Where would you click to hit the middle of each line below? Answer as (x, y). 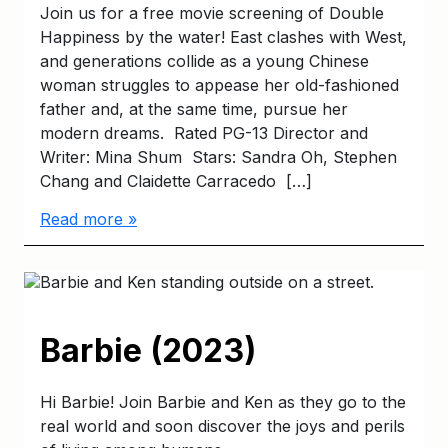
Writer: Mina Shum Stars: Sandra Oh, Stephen (218, 157)
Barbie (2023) (148, 350)
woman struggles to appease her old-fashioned (219, 85)
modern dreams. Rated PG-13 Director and (204, 133)
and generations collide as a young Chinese (204, 61)
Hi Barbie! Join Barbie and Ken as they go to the (223, 402)
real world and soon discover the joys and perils (222, 426)
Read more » (88, 219)
